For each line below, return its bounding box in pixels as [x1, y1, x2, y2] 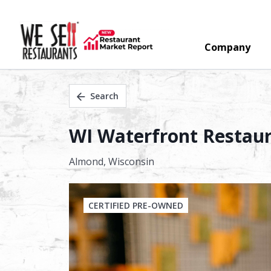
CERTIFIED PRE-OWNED [88, 200, 183, 211]
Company [204, 41, 250, 54]
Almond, [69, 155, 108, 168]
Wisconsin [108, 155, 154, 168]
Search [90, 90, 119, 102]
